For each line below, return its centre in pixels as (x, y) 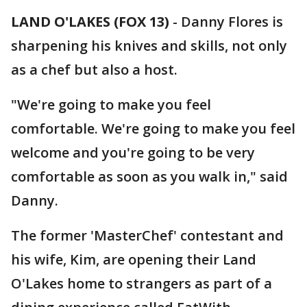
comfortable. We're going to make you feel (153, 128)
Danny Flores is (232, 22)
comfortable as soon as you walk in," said (149, 176)
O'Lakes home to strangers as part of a (142, 283)
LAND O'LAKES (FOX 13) (90, 22)
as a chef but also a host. (94, 70)
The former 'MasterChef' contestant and (147, 235)
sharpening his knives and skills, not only (149, 46)
